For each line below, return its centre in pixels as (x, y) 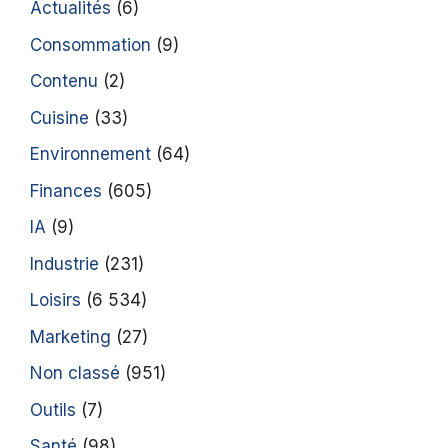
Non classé (75, 373)
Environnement (90, 154)
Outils (53, 409)
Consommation (90, 44)
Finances (66, 190)
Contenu (64, 81)
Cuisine (59, 117)
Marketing (70, 336)
